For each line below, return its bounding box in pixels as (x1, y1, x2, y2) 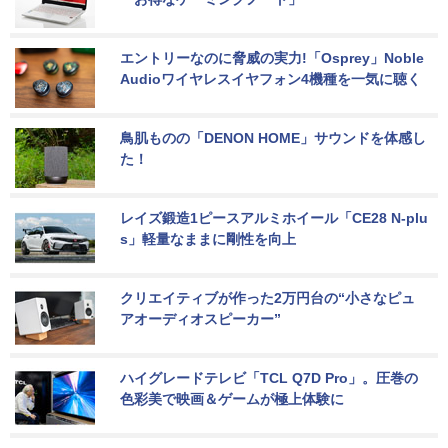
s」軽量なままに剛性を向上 (120, 231, 296, 248)
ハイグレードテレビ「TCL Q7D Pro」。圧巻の (120, 370, 418, 387)
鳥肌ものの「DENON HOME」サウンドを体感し (120, 130, 426, 147)
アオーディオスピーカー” (120, 311, 281, 328)
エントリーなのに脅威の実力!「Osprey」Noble (120, 50, 428, 67)
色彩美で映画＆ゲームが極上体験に (120, 391, 344, 408)
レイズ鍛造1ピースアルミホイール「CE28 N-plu (120, 210, 428, 227)
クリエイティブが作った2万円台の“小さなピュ (120, 290, 415, 307)
